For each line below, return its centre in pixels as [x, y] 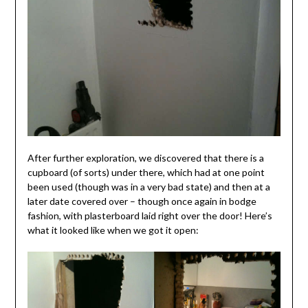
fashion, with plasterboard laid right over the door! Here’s [150, 215]
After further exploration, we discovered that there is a [145, 157]
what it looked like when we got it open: [113, 230]
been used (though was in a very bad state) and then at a [148, 186]
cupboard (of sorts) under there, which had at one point [146, 172]
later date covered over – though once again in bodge [142, 201]
